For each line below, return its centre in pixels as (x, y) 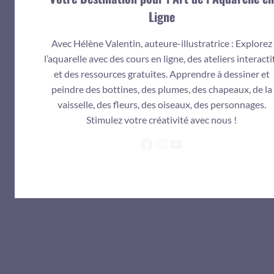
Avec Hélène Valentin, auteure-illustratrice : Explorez (161, 43)
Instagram (186, 143)
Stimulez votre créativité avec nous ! (161, 119)
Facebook (170, 143)
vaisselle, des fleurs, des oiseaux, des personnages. (161, 104)
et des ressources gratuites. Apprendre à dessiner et (161, 73)
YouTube (196, 143)
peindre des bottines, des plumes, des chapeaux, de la (161, 89)
